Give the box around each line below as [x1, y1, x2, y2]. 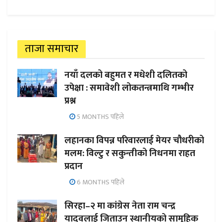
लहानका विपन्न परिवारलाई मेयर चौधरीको [64, 133, 204, 149]
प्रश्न [64, 93, 76, 109]
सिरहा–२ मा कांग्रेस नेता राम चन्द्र [64, 198, 175, 214]
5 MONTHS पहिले [75, 111, 124, 123]
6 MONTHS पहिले [75, 176, 124, 188]
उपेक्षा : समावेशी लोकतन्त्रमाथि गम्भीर [64, 80, 194, 96]
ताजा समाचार [25, 40, 78, 58]
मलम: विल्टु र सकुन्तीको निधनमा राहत [64, 146, 195, 162]
